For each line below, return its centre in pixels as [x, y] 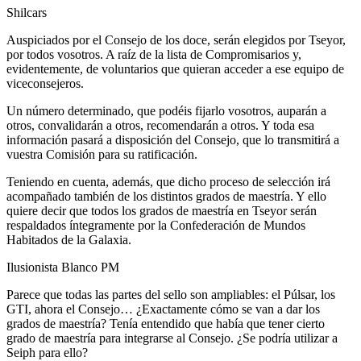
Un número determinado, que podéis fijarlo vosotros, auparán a [166, 110]
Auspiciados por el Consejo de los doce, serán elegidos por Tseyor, [176, 39]
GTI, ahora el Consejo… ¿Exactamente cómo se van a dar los [163, 309]
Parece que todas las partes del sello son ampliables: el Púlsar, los [171, 294]
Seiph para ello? [47, 352]
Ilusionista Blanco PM [63, 267]
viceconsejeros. [45, 83]
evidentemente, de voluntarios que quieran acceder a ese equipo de [175, 68]
